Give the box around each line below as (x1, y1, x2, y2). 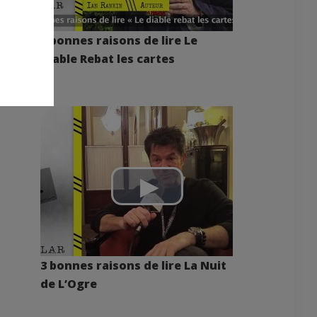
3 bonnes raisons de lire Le (40, 33, 197, 48)
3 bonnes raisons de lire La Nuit (40, 258, 226, 273)
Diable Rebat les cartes (40, 51, 175, 67)
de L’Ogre (40, 276, 97, 292)
